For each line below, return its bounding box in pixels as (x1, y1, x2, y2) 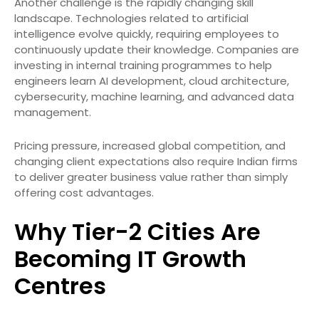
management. (14, 104, 91, 120)
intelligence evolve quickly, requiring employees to (14, 26, 279, 41)
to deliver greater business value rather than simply (14, 169, 288, 184)
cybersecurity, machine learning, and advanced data (14, 88, 294, 104)
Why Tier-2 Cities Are (14, 215, 261, 248)
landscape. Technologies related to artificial (14, 10, 249, 26)
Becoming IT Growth (14, 242, 246, 275)
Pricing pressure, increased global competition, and (14, 137, 286, 153)
